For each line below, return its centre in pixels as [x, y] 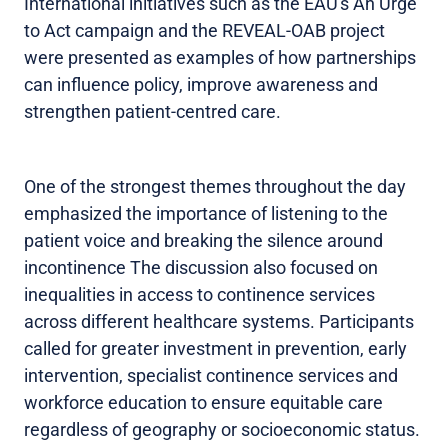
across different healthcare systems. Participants [219, 322]
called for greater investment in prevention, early [215, 349]
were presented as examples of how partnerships [220, 58]
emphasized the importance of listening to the [206, 214]
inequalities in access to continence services [199, 295]
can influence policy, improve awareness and [201, 85]
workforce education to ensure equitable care [203, 403]
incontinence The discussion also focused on [201, 268]
